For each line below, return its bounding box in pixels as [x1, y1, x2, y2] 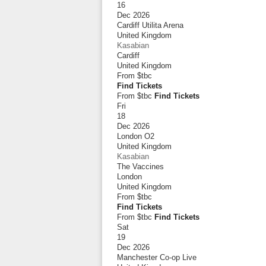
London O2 [117, 132, 154, 141]
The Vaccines [117, 162, 164, 171]
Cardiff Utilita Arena [117, 21, 183, 30]
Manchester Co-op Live [117, 253, 197, 262]
